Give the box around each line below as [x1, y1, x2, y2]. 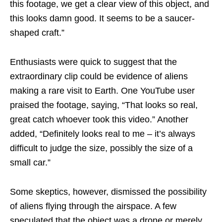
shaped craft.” [10, 27, 64, 38]
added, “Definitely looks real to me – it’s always [10, 128, 195, 139]
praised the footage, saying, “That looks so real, [10, 100, 198, 110]
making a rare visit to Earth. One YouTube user [10, 85, 195, 96]
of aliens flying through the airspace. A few [10, 201, 176, 211]
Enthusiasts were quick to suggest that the [10, 56, 177, 67]
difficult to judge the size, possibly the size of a [10, 143, 193, 153]
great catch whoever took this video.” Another [10, 114, 188, 124]
